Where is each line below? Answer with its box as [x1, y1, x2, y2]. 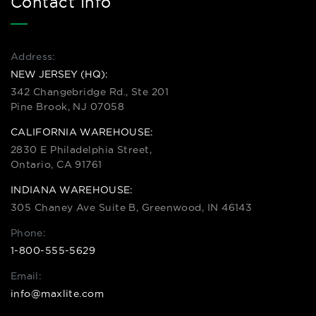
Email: [11, 270, 42, 281]
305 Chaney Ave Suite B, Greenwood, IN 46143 [11, 202, 253, 213]
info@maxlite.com [11, 288, 104, 299]
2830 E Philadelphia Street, [11, 144, 152, 155]
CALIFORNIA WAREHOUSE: [11, 126, 154, 138]
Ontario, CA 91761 [11, 159, 102, 170]
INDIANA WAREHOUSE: [11, 184, 133, 195]
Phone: [11, 227, 46, 238]
